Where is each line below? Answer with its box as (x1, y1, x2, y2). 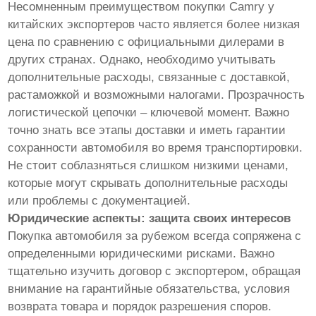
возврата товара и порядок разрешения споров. (8, 299, 272, 313)
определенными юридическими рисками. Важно (8, 246, 275, 260)
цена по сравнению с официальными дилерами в (8, 35, 285, 49)
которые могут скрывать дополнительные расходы (8, 176, 288, 190)
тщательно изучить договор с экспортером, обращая (8, 264, 301, 278)
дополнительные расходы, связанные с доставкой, (8, 70, 291, 84)
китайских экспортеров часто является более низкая (8, 17, 300, 31)
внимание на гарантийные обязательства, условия (8, 281, 291, 296)
